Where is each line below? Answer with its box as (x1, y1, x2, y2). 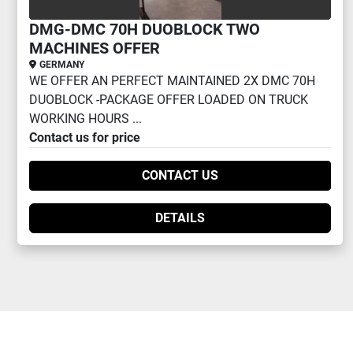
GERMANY (39, 59, 84, 70)
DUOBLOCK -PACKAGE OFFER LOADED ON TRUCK (29, 92, 308, 107)
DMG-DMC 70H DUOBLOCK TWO (29, 20, 260, 39)
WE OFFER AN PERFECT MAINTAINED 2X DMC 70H (29, 73, 315, 88)
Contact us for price (29, 130, 140, 145)
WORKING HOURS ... (29, 111, 142, 126)
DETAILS (155, 210, 206, 225)
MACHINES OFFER (29, 39, 160, 58)
